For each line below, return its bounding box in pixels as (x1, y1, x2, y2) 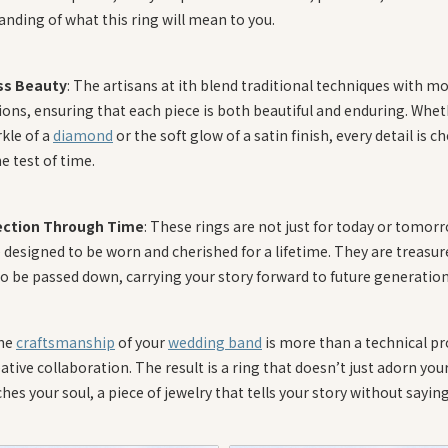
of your (115, 331, 168, 352)
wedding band (168, 331, 262, 352)
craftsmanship (16, 331, 115, 352)
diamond (53, 124, 113, 145)
